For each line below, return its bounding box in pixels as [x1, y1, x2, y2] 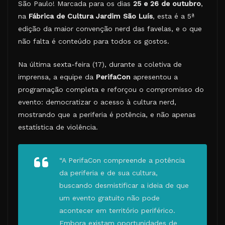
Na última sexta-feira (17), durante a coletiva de [18, 60, 182, 69]
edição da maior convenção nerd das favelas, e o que [18, 25, 202, 33]
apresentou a [131, 73, 178, 81]
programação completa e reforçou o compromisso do [18, 85, 204, 94]
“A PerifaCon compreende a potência [59, 156, 185, 165]
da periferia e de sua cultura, [59, 169, 158, 177]
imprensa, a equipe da [18, 73, 96, 81]
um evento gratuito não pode [59, 194, 160, 202]
